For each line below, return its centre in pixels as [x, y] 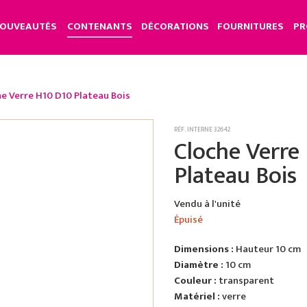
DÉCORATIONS [175, 26]
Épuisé [188, 220]
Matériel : [197, 296]
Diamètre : [199, 265]
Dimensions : [204, 249]
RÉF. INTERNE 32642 [202, 130]
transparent [246, 281]
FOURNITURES [250, 26]
